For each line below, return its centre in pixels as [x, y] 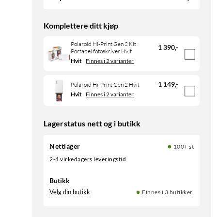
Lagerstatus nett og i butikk [92, 124]
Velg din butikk [70, 192]
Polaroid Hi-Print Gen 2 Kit [103, 44]
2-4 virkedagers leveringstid [89, 159]
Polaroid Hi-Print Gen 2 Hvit [105, 84]
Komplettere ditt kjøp [81, 26]
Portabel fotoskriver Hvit [101, 51]
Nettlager [65, 146]
